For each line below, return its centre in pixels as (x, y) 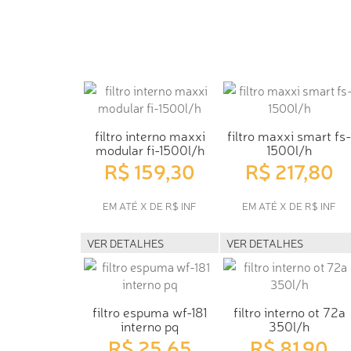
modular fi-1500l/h (150, 149)
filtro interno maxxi (150, 135)
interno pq (150, 325)
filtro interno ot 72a (289, 311)
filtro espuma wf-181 (150, 311)
